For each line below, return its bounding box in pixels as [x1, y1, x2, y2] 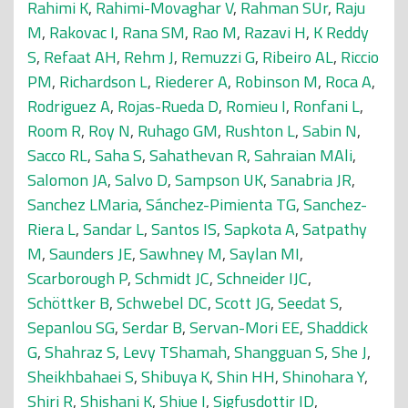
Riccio [341, 45, 379, 69]
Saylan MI [229, 241, 300, 266]
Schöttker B [27, 291, 109, 315]
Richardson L [59, 69, 148, 94]
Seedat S [278, 291, 339, 315]
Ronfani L [293, 94, 360, 118]
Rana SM [122, 20, 185, 45]
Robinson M [235, 69, 318, 94]
